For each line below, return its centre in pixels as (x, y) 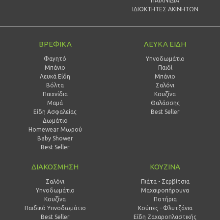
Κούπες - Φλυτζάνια (165, 208)
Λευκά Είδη (55, 76)
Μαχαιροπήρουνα (165, 190)
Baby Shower (55, 138)
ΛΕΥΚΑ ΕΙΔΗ (165, 44)
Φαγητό (55, 58)
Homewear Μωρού (55, 129)
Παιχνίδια (55, 94)
